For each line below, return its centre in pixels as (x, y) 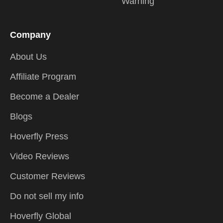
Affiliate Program (43, 76)
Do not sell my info (47, 196)
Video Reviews (40, 156)
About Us (28, 56)
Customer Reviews (48, 176)
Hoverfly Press (39, 136)
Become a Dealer (45, 96)
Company (30, 35)
